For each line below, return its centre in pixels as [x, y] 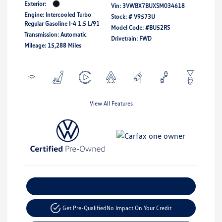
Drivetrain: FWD [131, 38]
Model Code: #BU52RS [140, 27]
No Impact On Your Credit [139, 208]
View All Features [111, 103]
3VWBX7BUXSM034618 [154, 5]
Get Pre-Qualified [84, 208]
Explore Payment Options [111, 186]
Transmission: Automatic [55, 34]
